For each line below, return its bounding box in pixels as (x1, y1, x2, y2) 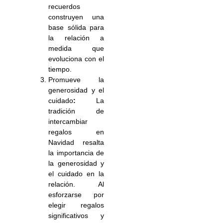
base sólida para (48, 23, 104, 32)
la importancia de (48, 149, 104, 157)
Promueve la (48, 76, 104, 84)
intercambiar (48, 117, 88, 126)
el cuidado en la (48, 170, 104, 178)
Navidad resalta (48, 138, 104, 147)
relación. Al (48, 180, 104, 189)
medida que (48, 44, 104, 53)
